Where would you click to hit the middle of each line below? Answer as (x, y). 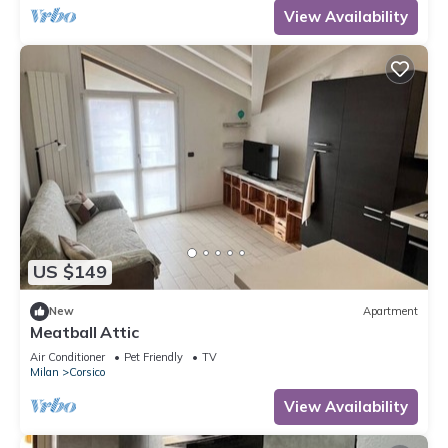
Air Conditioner (67, 356)
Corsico (87, 371)
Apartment (390, 311)
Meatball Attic (84, 331)
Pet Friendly (153, 356)
